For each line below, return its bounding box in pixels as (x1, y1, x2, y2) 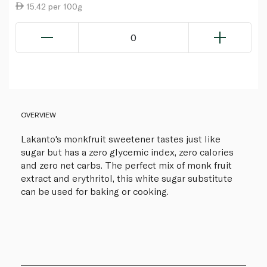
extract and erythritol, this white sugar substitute (21, 172, 232, 184)
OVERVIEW (21, 110, 56, 119)
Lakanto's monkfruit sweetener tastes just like (21, 132, 221, 144)
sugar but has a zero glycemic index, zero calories (21, 145, 234, 157)
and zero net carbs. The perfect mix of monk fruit (21, 159, 232, 170)
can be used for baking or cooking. (21, 185, 169, 197)
